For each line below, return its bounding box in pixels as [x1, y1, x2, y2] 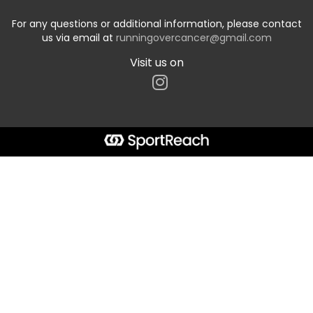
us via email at [41, 30, 116, 45]
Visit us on [129, 54, 184, 71]
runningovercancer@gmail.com [115, 30, 272, 45]
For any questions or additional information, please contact [11, 16, 302, 31]
